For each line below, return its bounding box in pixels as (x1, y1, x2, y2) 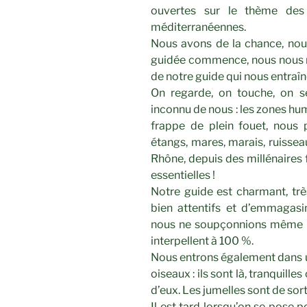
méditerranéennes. (151, 21, 246, 34)
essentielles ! (151, 169, 215, 182)
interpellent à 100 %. (151, 234, 254, 248)
